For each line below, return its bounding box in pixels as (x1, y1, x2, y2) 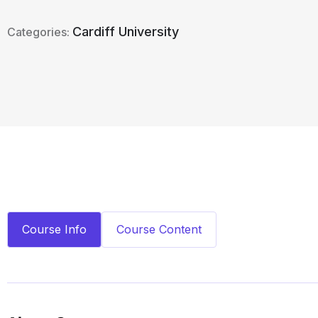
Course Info (22, 221, 87, 236)
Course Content (116, 221, 202, 236)
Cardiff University (72, 23, 179, 39)
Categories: (7, 24, 72, 39)
